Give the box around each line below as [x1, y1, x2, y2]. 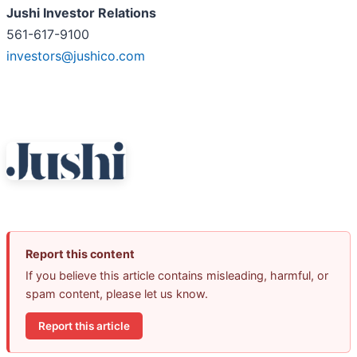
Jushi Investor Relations [6, 5, 156, 22]
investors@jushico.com [6, 48, 145, 65]
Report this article [38, 319, 130, 332]
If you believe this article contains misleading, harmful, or [25, 269, 328, 283]
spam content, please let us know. [25, 287, 208, 301]
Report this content [25, 247, 135, 261]
